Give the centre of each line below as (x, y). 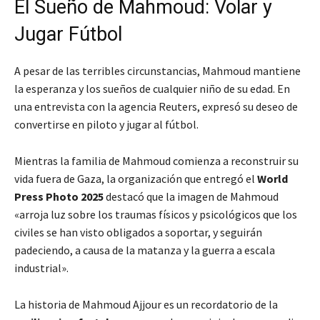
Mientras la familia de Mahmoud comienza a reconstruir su (156, 161)
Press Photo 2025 (59, 197)
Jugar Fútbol (68, 35)
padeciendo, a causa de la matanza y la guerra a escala (145, 250)
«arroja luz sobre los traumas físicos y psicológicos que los (156, 215)
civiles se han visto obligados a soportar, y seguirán (138, 232)
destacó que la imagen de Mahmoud (191, 197)
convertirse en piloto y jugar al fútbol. (106, 125)
